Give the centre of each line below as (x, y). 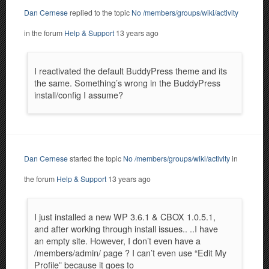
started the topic (95, 158)
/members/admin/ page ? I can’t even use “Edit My (130, 252)
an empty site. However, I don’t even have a (117, 240)
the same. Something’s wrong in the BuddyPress (127, 82)
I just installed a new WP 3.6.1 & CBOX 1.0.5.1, (125, 216)
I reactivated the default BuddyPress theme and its (131, 70)
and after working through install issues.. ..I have (126, 228)
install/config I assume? (79, 94)
